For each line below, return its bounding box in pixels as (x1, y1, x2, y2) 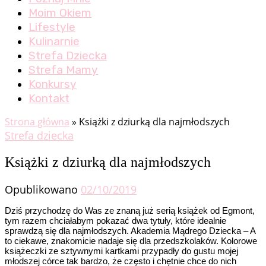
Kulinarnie (28, 34, 80, 49)
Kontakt (28, 91, 69, 106)
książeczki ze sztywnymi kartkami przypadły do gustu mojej (5, 246, 238, 256)
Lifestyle (28, 20, 75, 34)
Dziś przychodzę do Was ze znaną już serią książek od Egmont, (5, 205, 255, 216)
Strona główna (5, 115, 69, 129)
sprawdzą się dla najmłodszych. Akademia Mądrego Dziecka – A (5, 226, 255, 236)
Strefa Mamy (28, 63, 98, 77)
